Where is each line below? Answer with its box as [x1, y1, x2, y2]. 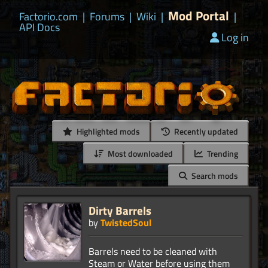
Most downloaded [106, 147, 173, 160]
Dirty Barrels [89, 202, 151, 220]
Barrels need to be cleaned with [89, 244, 217, 259]
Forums [90, 8, 124, 25]
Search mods [190, 169, 238, 182]
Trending [205, 147, 238, 160]
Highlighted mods [75, 125, 140, 138]
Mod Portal [168, 6, 229, 25]
